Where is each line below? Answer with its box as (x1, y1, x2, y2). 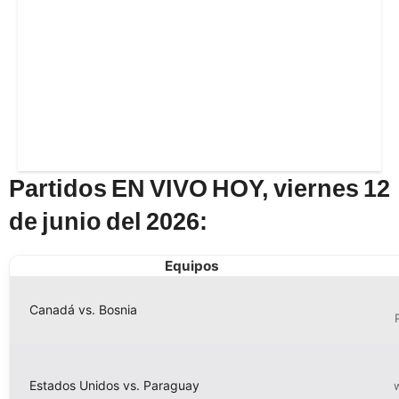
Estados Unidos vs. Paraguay (29, 377, 199, 393)
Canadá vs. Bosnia (29, 301, 137, 317)
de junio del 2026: (9, 205, 208, 235)
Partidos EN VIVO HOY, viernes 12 (9, 172, 390, 202)
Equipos (165, 256, 219, 274)
